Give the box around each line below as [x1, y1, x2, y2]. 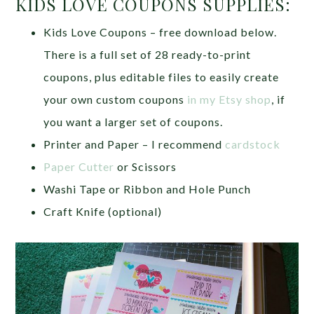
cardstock [225, 137, 281, 151]
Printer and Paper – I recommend [43, 137, 226, 151]
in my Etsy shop [187, 92, 272, 106]
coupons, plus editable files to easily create [43, 69, 280, 83]
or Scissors [114, 159, 177, 173]
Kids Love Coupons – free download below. [43, 25, 278, 39]
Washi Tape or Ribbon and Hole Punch [43, 182, 252, 196]
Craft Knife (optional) [43, 204, 163, 218]
